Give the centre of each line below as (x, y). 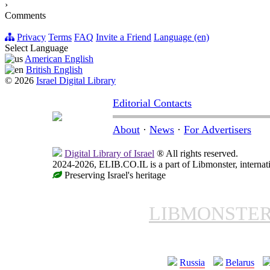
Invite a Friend (124, 37)
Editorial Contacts (152, 103)
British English (54, 69)
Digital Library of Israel (109, 153)
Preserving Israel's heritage (114, 175)
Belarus (240, 262)
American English (59, 58)
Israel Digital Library (76, 80)
